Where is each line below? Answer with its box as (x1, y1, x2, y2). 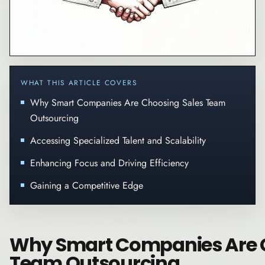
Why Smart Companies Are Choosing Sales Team (30, 95, 225, 109)
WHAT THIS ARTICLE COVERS (21, 77, 137, 88)
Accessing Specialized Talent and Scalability (30, 133, 206, 147)
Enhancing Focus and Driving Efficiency (30, 156, 189, 170)
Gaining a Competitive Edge (30, 178, 143, 192)
